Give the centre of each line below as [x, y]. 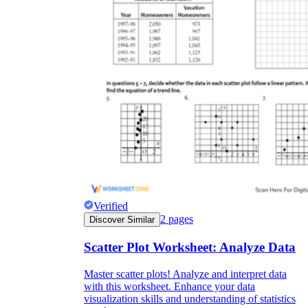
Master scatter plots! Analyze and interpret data [185, 274]
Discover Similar [122, 220]
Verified [111, 206]
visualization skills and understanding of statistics [190, 298]
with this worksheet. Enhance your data [169, 286]
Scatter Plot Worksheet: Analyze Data [190, 247]
